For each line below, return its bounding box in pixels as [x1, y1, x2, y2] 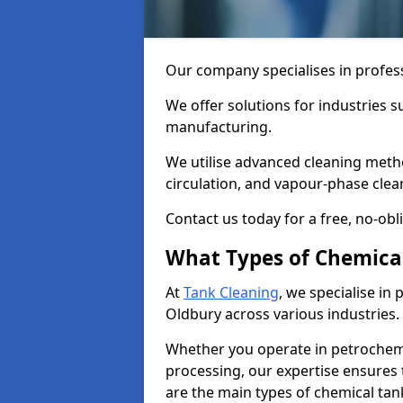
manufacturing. [166, 117, 275, 137]
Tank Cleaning [184, 282, 279, 302]
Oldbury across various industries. [166, 304, 399, 324]
